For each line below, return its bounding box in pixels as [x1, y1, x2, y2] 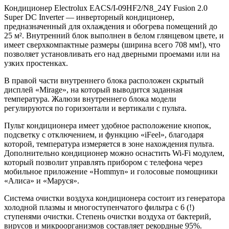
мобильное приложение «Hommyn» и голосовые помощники [4, 167, 218, 176]
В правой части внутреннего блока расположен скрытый [4, 76, 204, 85]
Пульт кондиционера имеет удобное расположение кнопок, [4, 121, 211, 130]
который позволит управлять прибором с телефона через [4, 157, 202, 167]
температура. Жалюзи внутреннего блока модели [4, 94, 176, 103]
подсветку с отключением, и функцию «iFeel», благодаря [4, 130, 203, 139]
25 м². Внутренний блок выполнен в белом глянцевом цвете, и [4, 31, 224, 40]
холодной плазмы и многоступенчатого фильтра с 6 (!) [4, 202, 194, 212]
